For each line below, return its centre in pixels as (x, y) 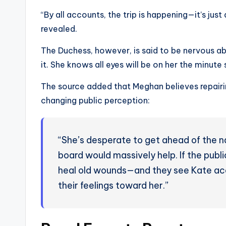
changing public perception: (95, 101)
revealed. (59, 29)
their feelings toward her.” (113, 186)
